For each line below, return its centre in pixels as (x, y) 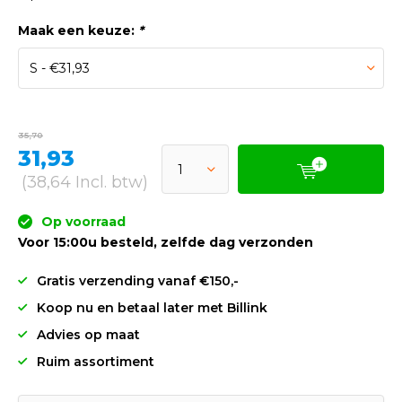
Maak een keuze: (78, 31)
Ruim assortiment (96, 362)
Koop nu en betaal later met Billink (152, 308)
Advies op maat (88, 335)
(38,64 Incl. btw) (85, 182)
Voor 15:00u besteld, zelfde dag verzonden (166, 242)
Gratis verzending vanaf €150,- (138, 281)
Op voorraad (82, 222)
